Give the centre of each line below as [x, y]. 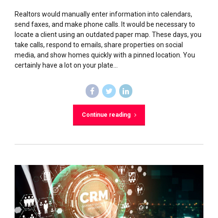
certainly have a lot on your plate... [66, 65]
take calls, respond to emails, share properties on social [99, 45]
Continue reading [106, 115]
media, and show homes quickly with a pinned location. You [105, 55]
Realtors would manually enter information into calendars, [103, 14]
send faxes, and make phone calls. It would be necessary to [105, 25]
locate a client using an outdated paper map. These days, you [108, 35]
